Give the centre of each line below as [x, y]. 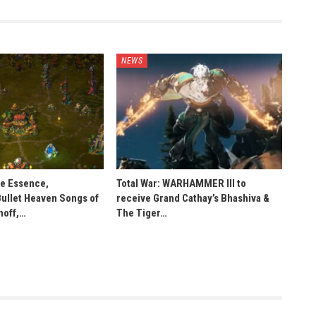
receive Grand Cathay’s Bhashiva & [193, 199]
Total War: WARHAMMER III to [182, 184]
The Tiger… [142, 213]
